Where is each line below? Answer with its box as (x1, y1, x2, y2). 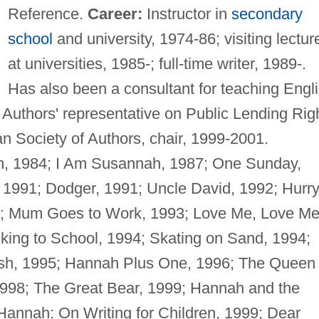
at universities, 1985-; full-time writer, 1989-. (7, 54, 306, 73)
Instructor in (142, 4, 231, 23)
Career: (87, 4, 142, 23)
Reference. (7, 4, 88, 23)
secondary (231, 4, 303, 23)
